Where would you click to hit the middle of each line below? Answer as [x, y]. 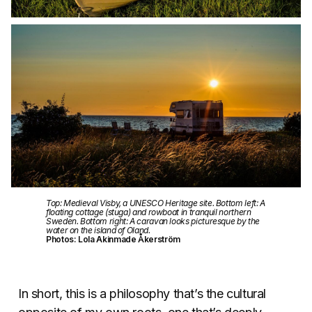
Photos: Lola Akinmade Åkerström [113, 239]
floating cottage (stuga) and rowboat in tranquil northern [149, 212]
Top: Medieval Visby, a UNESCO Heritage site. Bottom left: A [156, 203]
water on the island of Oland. [98, 230]
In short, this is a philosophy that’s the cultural [142, 293]
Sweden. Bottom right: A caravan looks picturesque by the [153, 221]
